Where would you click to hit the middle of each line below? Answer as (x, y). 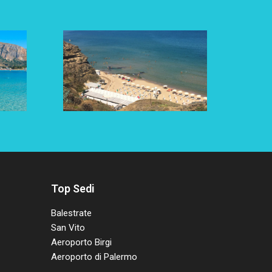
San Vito (68, 228)
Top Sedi (73, 189)
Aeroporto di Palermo (94, 257)
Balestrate (71, 213)
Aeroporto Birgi (81, 243)
